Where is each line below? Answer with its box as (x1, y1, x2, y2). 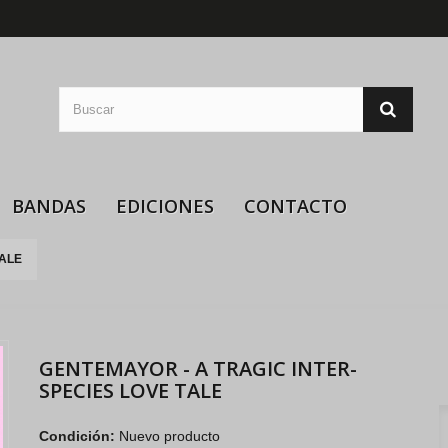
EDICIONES (116, 194, 214, 218)
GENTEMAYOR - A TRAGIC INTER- (38, 355, 357, 382)
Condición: (38, 428, 115, 444)
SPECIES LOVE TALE (38, 377, 222, 404)
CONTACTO (244, 194, 347, 218)
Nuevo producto (118, 428, 220, 444)
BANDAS (12, 194, 86, 218)
